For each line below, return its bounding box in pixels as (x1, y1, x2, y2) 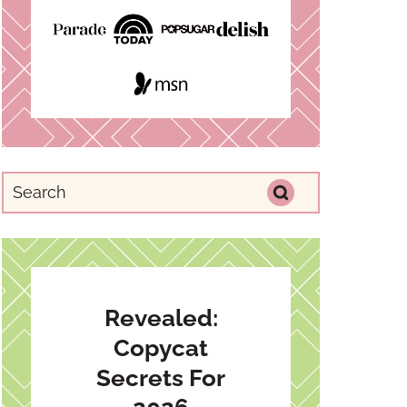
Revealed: (104, 304, 218, 333)
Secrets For (96, 364, 225, 392)
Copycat (114, 334, 208, 362)
